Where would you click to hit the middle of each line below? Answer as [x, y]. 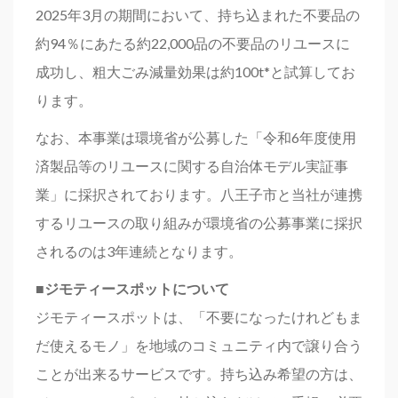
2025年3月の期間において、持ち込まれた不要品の [198, 15]
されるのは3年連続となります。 [139, 251]
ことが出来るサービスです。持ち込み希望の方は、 [199, 374]
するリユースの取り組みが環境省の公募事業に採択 [199, 223]
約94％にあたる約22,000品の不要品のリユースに [193, 44]
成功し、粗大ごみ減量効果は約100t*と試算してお [195, 72]
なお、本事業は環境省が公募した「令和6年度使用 [196, 138]
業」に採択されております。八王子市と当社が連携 [199, 195]
